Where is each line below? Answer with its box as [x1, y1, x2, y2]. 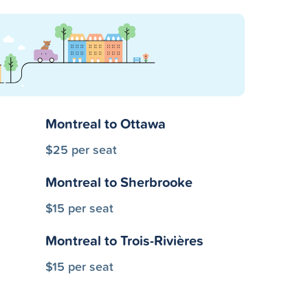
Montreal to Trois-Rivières [45, 230, 203, 250]
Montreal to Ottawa [45, 113, 166, 133]
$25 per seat [45, 140, 117, 158]
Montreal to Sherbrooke [45, 172, 192, 192]
